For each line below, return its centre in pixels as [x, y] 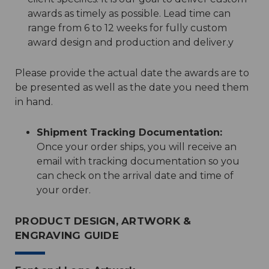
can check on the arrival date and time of [135, 176]
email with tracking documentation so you [138, 161]
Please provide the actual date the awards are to [132, 73]
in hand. [34, 102]
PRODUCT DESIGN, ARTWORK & [103, 221]
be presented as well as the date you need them [132, 87]
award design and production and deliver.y [130, 42]
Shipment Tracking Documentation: [129, 132]
